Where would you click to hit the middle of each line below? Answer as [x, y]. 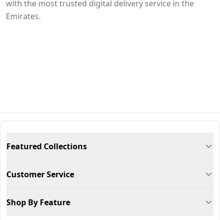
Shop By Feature [38, 202]
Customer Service [40, 174]
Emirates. [23, 16]
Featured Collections [47, 146]
